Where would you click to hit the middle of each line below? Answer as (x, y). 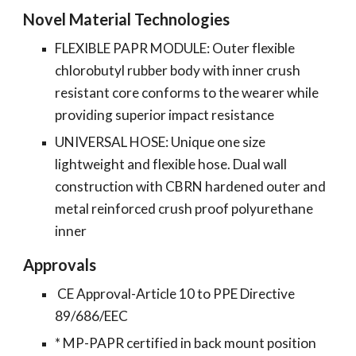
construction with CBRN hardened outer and (191, 186)
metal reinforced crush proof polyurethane (184, 208)
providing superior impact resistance (166, 114)
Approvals (60, 264)
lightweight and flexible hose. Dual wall (171, 164)
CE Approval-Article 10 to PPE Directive (175, 293)
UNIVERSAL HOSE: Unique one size (161, 141)
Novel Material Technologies (127, 19)
